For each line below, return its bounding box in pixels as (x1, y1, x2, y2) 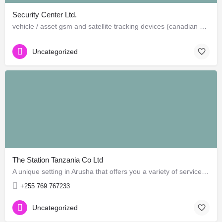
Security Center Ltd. (12, 10, 77, 19)
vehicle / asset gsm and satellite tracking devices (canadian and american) (200, 22, 207, 30)
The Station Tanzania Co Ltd (12, 155, 103, 164)
